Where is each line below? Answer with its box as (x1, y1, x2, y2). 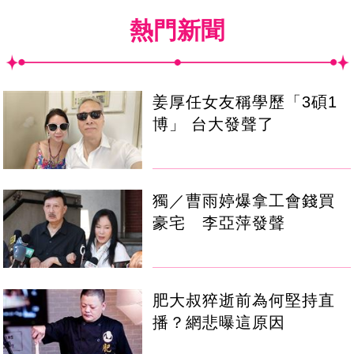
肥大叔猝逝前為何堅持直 (153, 291, 336, 309)
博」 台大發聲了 (153, 115, 275, 134)
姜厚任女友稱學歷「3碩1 (153, 93, 338, 111)
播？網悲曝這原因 (153, 313, 286, 331)
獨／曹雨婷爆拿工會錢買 (153, 192, 336, 210)
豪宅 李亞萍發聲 (153, 214, 286, 232)
